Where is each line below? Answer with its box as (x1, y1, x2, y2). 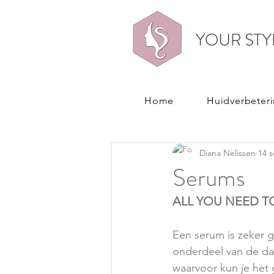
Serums (172, 160, 245, 195)
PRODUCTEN (177, 98, 244, 113)
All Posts (111, 98, 153, 113)
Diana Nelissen (199, 147, 256, 158)
